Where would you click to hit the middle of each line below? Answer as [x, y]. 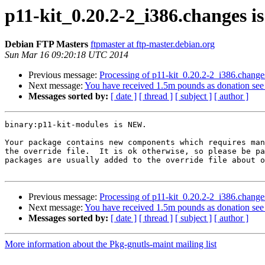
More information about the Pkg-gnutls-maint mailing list [111, 244]
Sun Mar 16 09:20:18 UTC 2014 [67, 55]
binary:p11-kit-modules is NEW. [76, 125]
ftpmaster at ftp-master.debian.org [153, 44]
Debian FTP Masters [46, 44]
